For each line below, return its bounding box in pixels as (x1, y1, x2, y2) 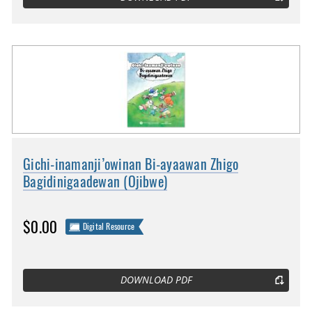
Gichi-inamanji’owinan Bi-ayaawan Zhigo (23, 155, 239, 174)
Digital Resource (82, 220, 135, 232)
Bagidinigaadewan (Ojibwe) (23, 172, 168, 192)
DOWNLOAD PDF (120, 274, 192, 287)
